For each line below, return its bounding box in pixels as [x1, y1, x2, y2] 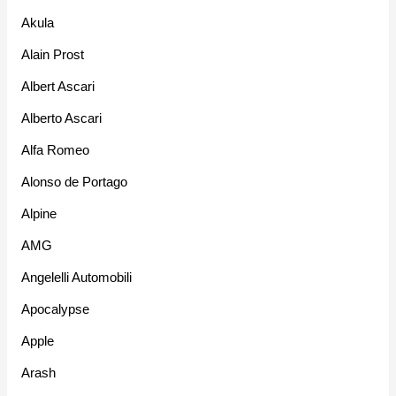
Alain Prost [21, 47, 85, 63]
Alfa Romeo [21, 142, 90, 158]
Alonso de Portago [21, 174, 128, 190]
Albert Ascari [21, 79, 95, 95]
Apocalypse [21, 301, 90, 317]
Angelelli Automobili [21, 270, 133, 286]
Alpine [21, 206, 57, 222]
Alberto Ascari [21, 110, 103, 126]
